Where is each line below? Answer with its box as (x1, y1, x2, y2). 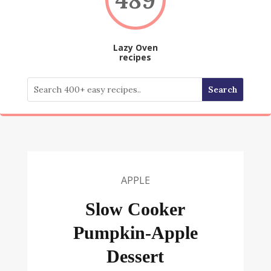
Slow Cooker (85, 199, 186, 220)
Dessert (106, 246, 165, 267)
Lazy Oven (113, 42, 158, 54)
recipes (119, 51, 152, 64)
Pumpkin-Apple (73, 223, 198, 243)
